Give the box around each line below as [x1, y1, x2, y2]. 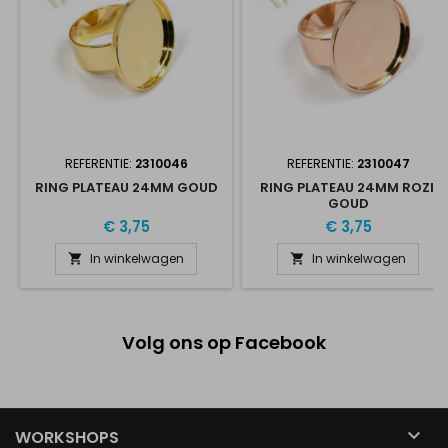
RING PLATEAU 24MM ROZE [259, 178, 437, 197]
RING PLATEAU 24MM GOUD [34, 178, 218, 197]
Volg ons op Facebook [122, 330, 326, 355]
